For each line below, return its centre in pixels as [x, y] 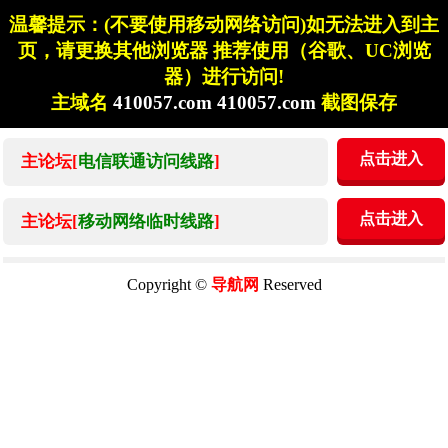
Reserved [290, 285]
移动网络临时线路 [145, 221]
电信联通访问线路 [145, 162]
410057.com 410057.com [217, 102]
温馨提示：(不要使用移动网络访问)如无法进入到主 [224, 24]
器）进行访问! [224, 76]
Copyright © [168, 285]
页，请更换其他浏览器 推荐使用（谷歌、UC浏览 [224, 50]
